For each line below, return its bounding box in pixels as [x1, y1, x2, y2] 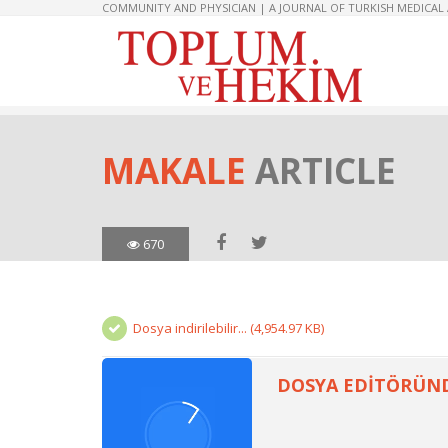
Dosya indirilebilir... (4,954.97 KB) [133, 319, 324, 337]
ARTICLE [255, 147, 396, 194]
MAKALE [102, 147, 255, 194]
